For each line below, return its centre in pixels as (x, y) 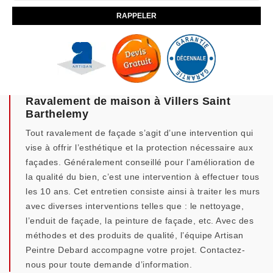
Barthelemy (57, 114)
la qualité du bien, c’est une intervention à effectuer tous (143, 177)
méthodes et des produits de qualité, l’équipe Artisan (135, 235)
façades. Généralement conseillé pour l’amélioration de (140, 162)
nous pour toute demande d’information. (109, 264)
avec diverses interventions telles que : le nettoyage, (135, 206)
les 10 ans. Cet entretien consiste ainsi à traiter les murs (143, 191)
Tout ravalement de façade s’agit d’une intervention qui (140, 133)
